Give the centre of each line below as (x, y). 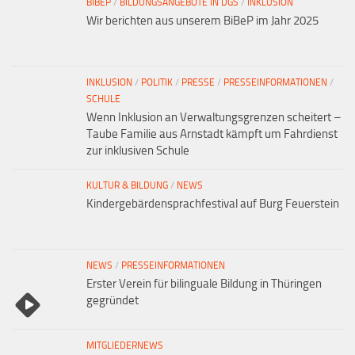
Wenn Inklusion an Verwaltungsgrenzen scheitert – (214, 117)
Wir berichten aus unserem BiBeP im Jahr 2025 (202, 20)
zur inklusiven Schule (138, 150)
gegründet (113, 300)
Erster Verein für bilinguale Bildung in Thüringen (204, 283)
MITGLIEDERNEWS (125, 345)
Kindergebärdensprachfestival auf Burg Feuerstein (213, 203)
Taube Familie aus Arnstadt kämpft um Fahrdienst (212, 134)
